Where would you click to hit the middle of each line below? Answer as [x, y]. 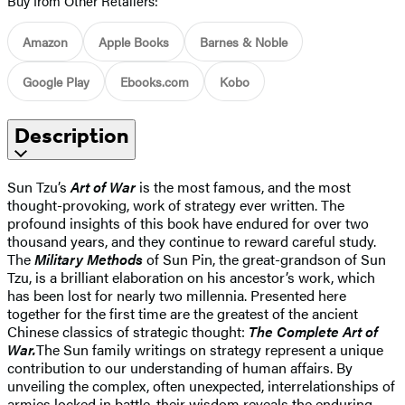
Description [71, 135]
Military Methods [89, 259]
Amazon [45, 41]
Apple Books [134, 41]
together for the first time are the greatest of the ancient [183, 313]
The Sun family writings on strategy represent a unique [210, 349]
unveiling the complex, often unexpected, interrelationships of [201, 385]
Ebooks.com [155, 81]
